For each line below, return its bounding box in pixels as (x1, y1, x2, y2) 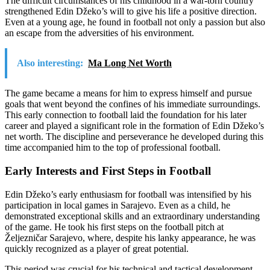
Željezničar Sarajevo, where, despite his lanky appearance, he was (5, 232, 256, 243)
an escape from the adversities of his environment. (5, 28, 194, 39)
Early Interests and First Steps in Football (5, 164, 211, 177)
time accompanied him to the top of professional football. (5, 142, 221, 153)
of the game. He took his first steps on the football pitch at (5, 221, 224, 232)
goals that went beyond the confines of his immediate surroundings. (5, 99, 260, 110)
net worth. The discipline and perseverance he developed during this (5, 131, 263, 142)
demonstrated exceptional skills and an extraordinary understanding (5, 210, 260, 221)
